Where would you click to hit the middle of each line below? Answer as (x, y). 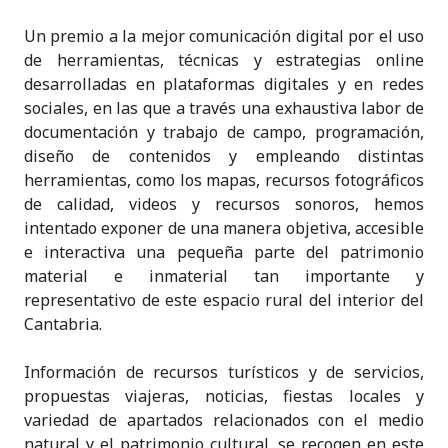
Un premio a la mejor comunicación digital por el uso (224, 36)
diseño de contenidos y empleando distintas (224, 156)
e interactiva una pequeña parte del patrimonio (224, 252)
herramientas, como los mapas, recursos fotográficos (224, 180)
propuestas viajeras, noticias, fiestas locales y (224, 396)
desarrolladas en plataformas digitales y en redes (224, 84)
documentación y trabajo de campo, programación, (224, 132)
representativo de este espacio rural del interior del (224, 300)
